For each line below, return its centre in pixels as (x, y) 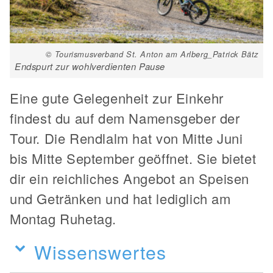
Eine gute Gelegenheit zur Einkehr (117, 97)
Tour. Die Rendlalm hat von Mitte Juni (126, 138)
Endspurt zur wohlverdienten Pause (90, 66)
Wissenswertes (100, 251)
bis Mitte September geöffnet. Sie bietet (133, 158)
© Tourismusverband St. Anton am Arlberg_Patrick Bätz (152, 54)
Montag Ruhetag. (63, 218)
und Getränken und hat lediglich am (120, 198)
